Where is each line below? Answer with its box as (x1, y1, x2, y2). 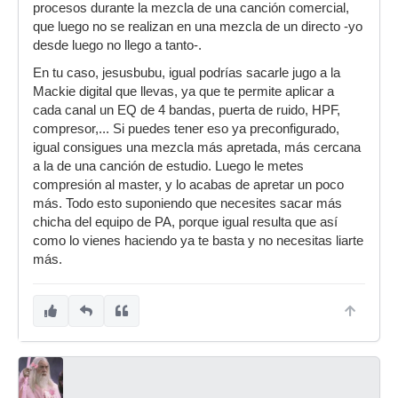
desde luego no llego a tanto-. (33, 38, 202, 52)
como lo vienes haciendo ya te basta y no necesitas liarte (33, 234, 363, 248)
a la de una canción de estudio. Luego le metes (33, 159, 304, 173)
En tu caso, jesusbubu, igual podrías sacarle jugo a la (33, 66, 340, 80)
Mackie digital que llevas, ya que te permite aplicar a (33, 84, 334, 99)
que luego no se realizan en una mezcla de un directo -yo (33, 20, 362, 34)
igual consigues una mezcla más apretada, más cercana (33, 140, 361, 155)
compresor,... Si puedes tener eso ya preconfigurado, (33, 122, 339, 136)
